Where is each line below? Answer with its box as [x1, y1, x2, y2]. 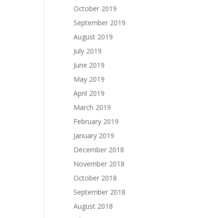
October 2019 [73, 4, 117, 13]
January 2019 [73, 131, 114, 140]
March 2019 [73, 103, 111, 112]
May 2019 [73, 74, 105, 84]
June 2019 [73, 60, 105, 70]
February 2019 [73, 117, 119, 126]
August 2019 [73, 32, 113, 41]
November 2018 [73, 159, 125, 168]
